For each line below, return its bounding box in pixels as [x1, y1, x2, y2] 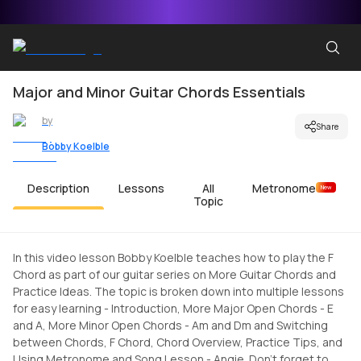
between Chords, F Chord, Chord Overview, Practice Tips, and [13, 334, 342, 350]
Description [27, 180, 89, 196]
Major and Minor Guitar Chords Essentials [13, 82, 305, 102]
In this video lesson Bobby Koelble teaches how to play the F [13, 250, 334, 265]
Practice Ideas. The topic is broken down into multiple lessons [13, 284, 344, 299]
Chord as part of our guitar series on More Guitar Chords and [13, 267, 336, 282]
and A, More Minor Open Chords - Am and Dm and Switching [13, 317, 328, 333]
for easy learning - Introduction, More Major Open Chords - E [13, 301, 334, 316]
